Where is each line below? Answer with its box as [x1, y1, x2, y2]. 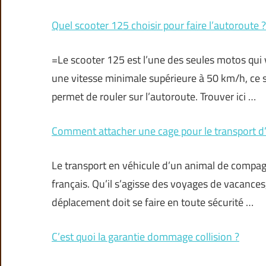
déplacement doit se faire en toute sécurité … [52, 194, 254, 211]
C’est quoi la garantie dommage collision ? [52, 229, 239, 245]
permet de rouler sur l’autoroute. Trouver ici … [52, 88, 256, 105]
